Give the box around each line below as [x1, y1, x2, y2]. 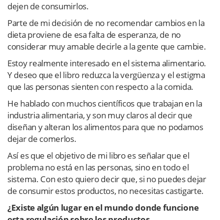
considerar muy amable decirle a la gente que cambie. [7, 41, 206, 53]
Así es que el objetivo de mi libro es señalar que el [7, 150, 190, 162]
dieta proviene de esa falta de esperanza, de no [7, 29, 181, 41]
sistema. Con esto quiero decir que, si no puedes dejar [7, 173, 206, 185]
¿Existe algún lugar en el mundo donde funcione [7, 202, 199, 214]
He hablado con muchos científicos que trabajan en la [7, 98, 202, 110]
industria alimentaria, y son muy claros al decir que [7, 110, 192, 121]
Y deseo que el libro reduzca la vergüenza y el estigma [7, 69, 205, 81]
